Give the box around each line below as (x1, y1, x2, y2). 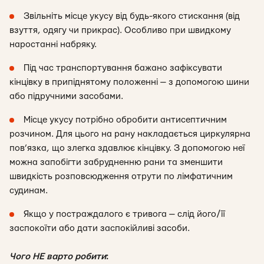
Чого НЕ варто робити (9, 252, 106, 261)
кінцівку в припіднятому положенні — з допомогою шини (9, 78, 249, 87)
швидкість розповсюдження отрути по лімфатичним (9, 172, 233, 181)
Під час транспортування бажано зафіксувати (24, 64, 222, 72)
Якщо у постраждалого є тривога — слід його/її (24, 210, 225, 219)
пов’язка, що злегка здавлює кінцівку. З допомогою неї (9, 144, 245, 153)
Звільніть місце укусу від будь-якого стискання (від (24, 12, 240, 21)
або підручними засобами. (9, 92, 123, 101)
